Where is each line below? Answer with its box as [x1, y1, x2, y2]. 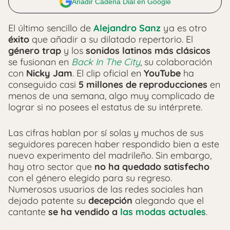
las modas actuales [120, 205, 206, 218]
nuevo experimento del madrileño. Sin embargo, [8, 149, 212, 161]
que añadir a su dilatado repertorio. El [29, 33, 193, 45]
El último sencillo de [8, 22, 93, 34]
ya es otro [161, 22, 207, 34]
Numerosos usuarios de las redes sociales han [8, 183, 203, 195]
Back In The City [71, 55, 140, 68]
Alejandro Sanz [93, 22, 161, 34]
